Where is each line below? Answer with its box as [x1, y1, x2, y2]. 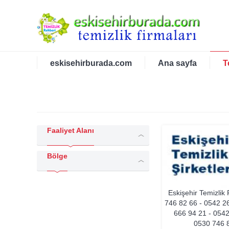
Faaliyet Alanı [47, 126, 94, 134]
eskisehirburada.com [50, 59, 132, 67]
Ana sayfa [158, 59, 197, 67]
